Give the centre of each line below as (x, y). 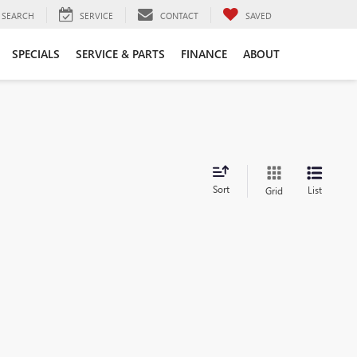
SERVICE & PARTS (120, 53)
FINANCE (204, 53)
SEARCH (18, 15)
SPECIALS (36, 53)
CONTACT (179, 15)
